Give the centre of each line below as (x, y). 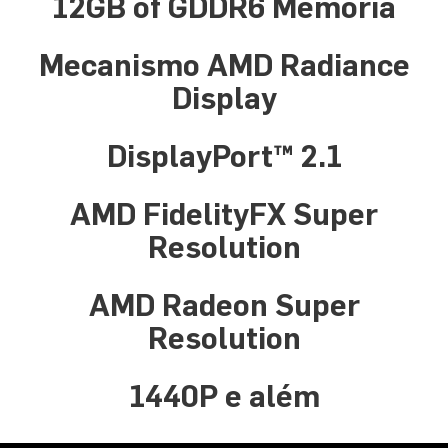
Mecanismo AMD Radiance (224, 66)
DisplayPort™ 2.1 (224, 157)
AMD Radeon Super (224, 306)
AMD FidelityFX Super (224, 215)
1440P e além (224, 397)
